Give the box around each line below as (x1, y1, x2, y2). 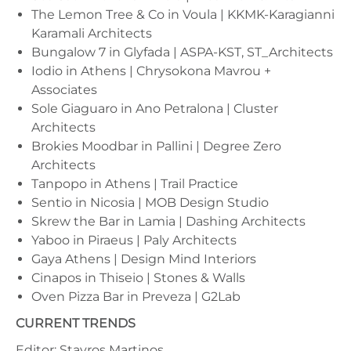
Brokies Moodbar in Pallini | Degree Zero (31, 138, 281, 154)
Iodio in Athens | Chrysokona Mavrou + (31, 63, 271, 78)
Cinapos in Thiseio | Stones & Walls (31, 270, 245, 285)
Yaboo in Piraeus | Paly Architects (31, 232, 237, 248)
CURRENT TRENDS (16, 315, 136, 331)
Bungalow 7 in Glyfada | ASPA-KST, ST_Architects (31, 44, 333, 60)
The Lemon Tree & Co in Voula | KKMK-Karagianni (31, 6, 335, 22)
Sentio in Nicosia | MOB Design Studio (31, 194, 269, 210)
